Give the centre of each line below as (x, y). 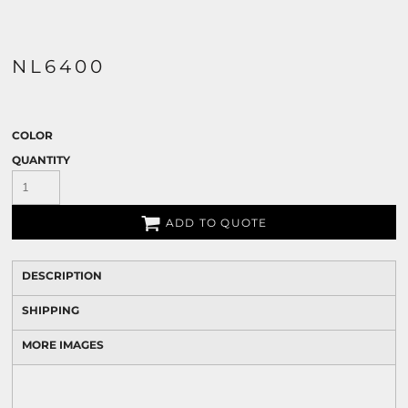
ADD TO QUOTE (217, 223)
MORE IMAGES (63, 345)
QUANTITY (41, 160)
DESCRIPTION (62, 275)
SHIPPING (51, 310)
